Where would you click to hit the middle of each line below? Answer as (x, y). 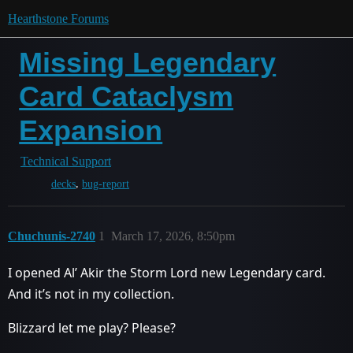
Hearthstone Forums (58, 19)
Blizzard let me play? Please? (92, 328)
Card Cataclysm (126, 97)
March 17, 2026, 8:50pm (173, 236)
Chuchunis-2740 (52, 236)
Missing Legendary (148, 63)
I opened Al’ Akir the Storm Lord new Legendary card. (167, 273)
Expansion (91, 130)
